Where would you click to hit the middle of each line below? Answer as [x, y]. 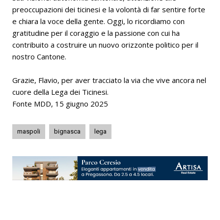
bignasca [67, 131]
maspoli [29, 131]
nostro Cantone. [39, 56]
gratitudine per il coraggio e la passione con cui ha [96, 33]
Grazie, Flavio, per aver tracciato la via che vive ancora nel [109, 80]
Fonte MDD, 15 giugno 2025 [60, 103]
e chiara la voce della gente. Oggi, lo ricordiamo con [98, 21]
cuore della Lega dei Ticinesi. [60, 92]
